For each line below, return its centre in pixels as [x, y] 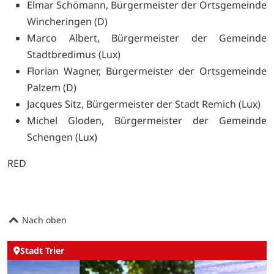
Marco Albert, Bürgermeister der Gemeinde [147, 38]
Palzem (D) [52, 88]
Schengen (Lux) [62, 137]
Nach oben [43, 220]
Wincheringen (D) [67, 22]
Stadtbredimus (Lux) [74, 55]
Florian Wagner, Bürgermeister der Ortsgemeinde [147, 71]
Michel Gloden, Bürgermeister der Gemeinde [147, 121]
